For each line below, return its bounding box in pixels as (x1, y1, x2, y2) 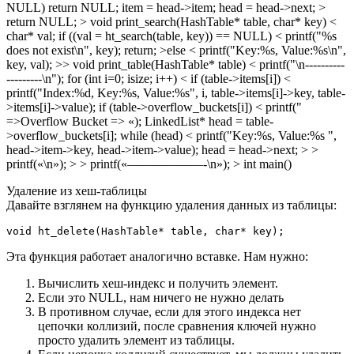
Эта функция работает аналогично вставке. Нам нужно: (6, 250, 308, 264)
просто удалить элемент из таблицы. (38, 333, 235, 348)
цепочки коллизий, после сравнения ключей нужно (38, 319, 316, 333)
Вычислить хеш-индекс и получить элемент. (38, 277, 278, 291)
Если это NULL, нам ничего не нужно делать (38, 291, 284, 305)
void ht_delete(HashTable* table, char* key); (6, 225, 284, 238)
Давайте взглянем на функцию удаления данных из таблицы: (6, 198, 337, 213)
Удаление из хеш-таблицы (6, 184, 147, 198)
